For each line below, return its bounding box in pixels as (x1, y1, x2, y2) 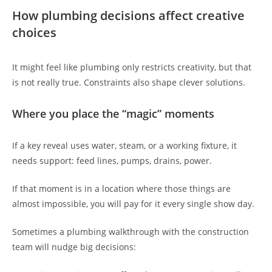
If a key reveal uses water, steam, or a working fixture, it (12, 139, 237, 151)
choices (12, 24, 56, 41)
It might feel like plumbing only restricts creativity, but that (12, 61, 251, 73)
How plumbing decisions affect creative (12, 7, 245, 24)
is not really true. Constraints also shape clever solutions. (12, 76, 245, 88)
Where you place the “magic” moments (12, 106, 214, 121)
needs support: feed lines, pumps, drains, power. (12, 154, 212, 166)
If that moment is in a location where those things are (12, 182, 231, 194)
